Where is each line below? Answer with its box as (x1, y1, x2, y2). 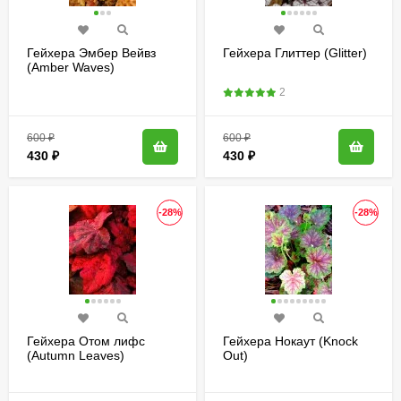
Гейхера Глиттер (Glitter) (223, 45, 367, 60)
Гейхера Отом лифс (27, 333, 145, 348)
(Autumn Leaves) (27, 347, 124, 363)
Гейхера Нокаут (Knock (223, 333, 358, 348)
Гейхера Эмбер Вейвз (27, 45, 156, 60)
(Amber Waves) (27, 59, 115, 74)
